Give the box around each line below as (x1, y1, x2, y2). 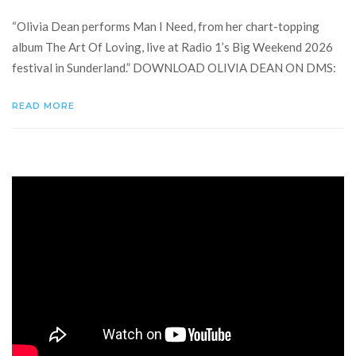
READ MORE (12, 99, 78, 111)
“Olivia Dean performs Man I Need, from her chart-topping (12, 18, 319, 33)
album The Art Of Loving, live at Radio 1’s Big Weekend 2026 (12, 39, 333, 54)
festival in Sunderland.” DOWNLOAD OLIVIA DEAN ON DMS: (12, 60, 336, 75)
